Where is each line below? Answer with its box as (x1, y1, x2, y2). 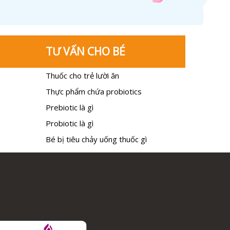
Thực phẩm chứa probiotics (45, 86, 142, 97)
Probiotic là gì (45, 118, 93, 128)
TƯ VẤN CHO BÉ (45, 44, 125, 59)
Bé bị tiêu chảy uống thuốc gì (45, 133, 147, 144)
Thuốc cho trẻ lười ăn (45, 70, 119, 81)
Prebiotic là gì (45, 102, 93, 112)
